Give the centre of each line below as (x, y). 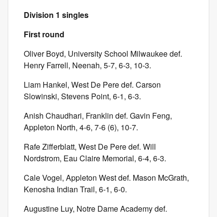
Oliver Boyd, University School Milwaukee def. (103, 54)
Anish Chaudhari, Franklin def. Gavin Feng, (98, 116)
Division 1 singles (56, 15)
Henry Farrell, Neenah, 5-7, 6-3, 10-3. (87, 65)
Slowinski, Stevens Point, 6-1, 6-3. (82, 96)
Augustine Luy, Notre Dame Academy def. (95, 209)
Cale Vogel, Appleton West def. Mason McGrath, (106, 178)
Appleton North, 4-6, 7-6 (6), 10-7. (81, 127)
